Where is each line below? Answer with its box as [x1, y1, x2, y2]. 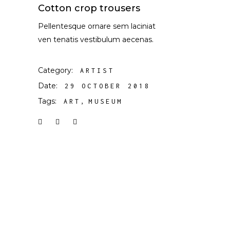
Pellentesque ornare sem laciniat [37, 22, 156, 31]
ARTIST [80, 67, 114, 74]
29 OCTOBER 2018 [64, 82, 151, 90]
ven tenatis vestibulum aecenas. [37, 35, 154, 44]
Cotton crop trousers [37, 3, 140, 14]
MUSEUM [88, 98, 123, 105]
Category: [37, 66, 73, 75]
